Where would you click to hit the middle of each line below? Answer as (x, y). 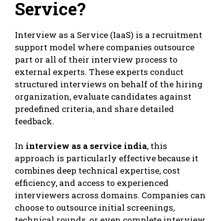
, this (157, 146)
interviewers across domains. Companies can (110, 195)
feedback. (35, 121)
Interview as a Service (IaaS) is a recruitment (109, 35)
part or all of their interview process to (96, 59)
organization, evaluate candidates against (103, 96)
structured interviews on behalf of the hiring (109, 84)
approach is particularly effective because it (107, 158)
